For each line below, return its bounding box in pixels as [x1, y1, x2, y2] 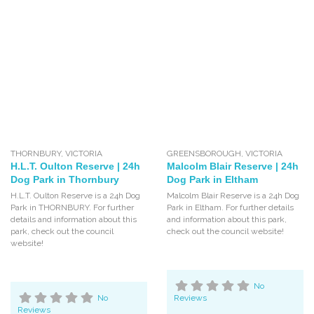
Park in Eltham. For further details [166, 203, 294, 213]
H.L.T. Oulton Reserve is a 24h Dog [11, 191, 141, 201]
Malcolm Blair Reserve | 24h [166, 161, 299, 172]
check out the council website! [166, 226, 284, 237]
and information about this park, [166, 214, 287, 225]
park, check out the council [11, 226, 114, 237]
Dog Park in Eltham [166, 174, 258, 186]
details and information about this [11, 214, 137, 225]
